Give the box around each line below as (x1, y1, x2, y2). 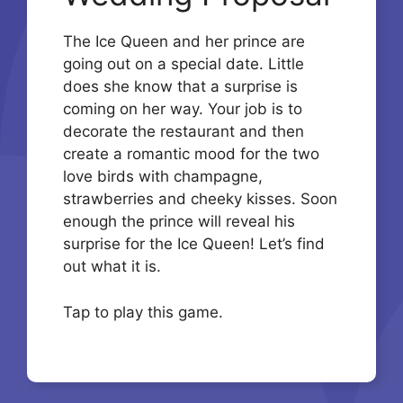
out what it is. (63, 257, 161, 276)
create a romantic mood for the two (63, 145, 319, 164)
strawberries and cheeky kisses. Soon (63, 190, 337, 209)
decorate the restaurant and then (63, 122, 304, 141)
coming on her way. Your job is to (63, 100, 302, 119)
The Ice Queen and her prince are (63, 32, 305, 51)
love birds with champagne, (63, 167, 263, 186)
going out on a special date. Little (63, 55, 304, 74)
